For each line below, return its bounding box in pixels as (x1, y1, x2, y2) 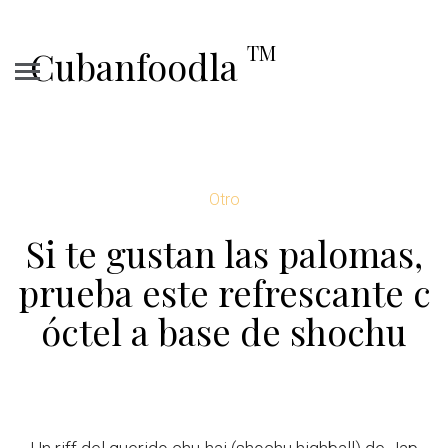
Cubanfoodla (30, 42, 247, 90)
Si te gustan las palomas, (25, 229, 423, 277)
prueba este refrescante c (17, 268, 431, 316)
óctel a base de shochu (41, 307, 407, 355)
